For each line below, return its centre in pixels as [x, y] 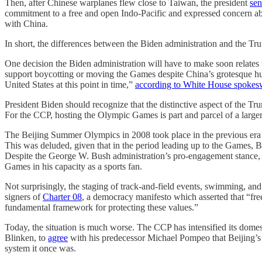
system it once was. [40, 248]
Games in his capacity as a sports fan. [73, 166]
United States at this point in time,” [70, 84]
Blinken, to [26, 237]
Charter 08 [62, 196]
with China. [26, 23]
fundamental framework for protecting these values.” [101, 207]
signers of [24, 196]
